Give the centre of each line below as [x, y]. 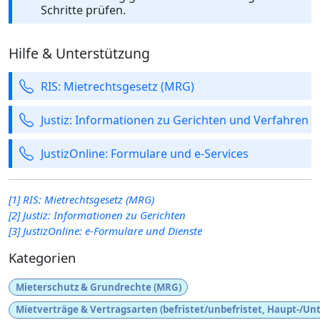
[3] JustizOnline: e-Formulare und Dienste [105, 230]
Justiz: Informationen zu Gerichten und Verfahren [175, 120]
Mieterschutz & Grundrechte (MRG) [98, 287]
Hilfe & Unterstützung [79, 54]
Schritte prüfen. [83, 10]
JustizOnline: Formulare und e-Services [145, 154]
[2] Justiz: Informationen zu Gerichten [97, 215]
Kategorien [42, 257]
